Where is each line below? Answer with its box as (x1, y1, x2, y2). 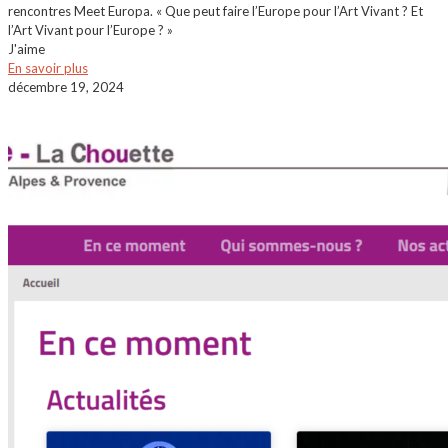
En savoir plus (8, 60, 88, 77)
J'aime (8, 41, 45, 58)
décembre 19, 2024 (8, 79, 124, 96)
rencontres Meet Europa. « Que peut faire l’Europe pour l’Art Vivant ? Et (8, 3, 423, 20)
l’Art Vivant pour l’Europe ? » (8, 22, 173, 39)
